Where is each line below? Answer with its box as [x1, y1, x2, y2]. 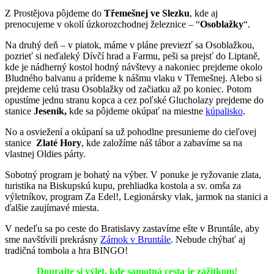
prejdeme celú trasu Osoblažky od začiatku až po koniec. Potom [5, 84, 251, 95]
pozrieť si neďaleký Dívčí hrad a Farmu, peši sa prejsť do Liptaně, [5, 51, 260, 62]
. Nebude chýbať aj [171, 234, 245, 245]
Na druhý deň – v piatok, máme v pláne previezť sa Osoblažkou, [5, 40, 254, 51]
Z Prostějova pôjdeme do [5, 8, 104, 19]
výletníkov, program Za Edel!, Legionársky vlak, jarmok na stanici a [5, 191, 268, 202]
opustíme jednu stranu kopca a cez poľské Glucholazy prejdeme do [5, 95, 264, 106]
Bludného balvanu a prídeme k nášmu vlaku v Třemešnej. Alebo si [5, 73, 262, 84]
